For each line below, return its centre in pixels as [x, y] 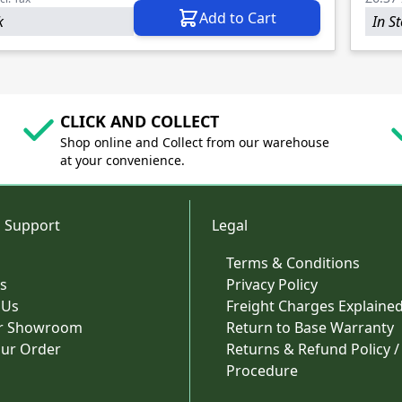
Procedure [262, 371]
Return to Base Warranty [310, 328]
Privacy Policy [272, 285]
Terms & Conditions [293, 263]
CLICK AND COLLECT [139, 122]
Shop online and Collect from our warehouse [194, 143]
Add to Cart [238, 18]
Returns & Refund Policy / [313, 350]
